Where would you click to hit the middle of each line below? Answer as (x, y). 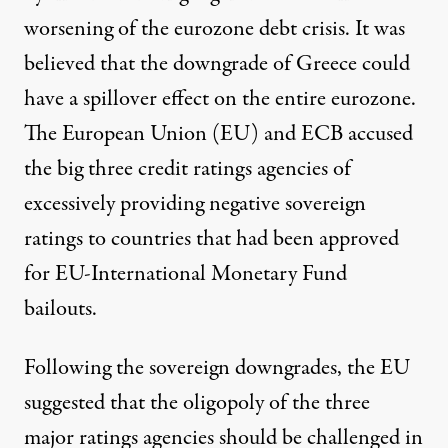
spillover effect (146, 98)
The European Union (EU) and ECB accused (218, 133)
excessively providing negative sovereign (195, 203)
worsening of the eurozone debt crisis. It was (214, 28)
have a (53, 98)
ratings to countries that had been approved (211, 238)
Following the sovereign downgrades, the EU (217, 367)
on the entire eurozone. (312, 98)
